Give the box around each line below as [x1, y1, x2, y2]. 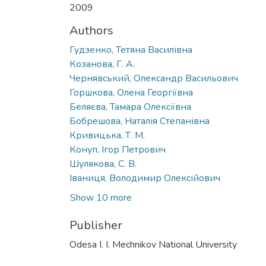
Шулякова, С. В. [69, 157, 137, 170]
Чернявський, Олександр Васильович [69, 71, 238, 85]
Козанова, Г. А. [69, 57, 135, 71]
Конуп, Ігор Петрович [69, 142, 166, 156]
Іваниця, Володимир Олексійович [69, 171, 220, 185]
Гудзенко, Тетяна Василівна [69, 43, 192, 56]
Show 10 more [70, 191, 132, 204]
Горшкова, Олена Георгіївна [69, 85, 193, 99]
